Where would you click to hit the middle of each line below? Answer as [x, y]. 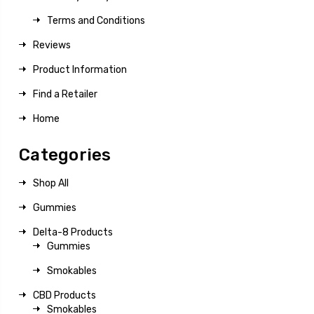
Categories [65, 155]
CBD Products [64, 295]
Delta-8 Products [73, 232]
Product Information [80, 69]
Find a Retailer [65, 94]
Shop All [51, 183]
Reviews [52, 45]
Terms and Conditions [96, 20]
